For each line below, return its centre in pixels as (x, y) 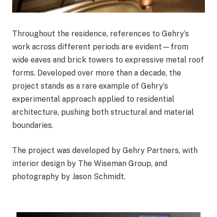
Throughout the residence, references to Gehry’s (101, 34)
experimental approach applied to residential (93, 99)
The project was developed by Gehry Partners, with (105, 150)
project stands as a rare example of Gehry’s (90, 86)
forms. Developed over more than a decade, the (97, 73)
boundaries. (33, 125)
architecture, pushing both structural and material (103, 112)
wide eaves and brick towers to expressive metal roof (108, 60)
